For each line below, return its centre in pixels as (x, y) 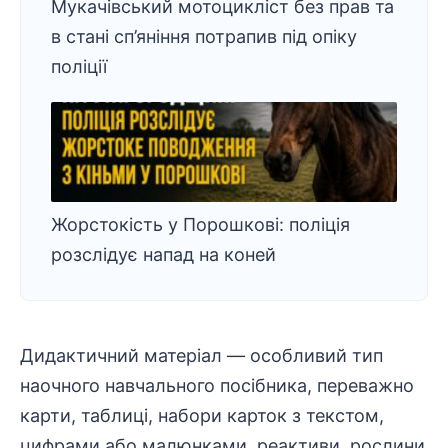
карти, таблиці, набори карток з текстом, (202, 415)
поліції (79, 66)
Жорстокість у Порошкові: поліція (200, 224)
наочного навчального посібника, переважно (217, 385)
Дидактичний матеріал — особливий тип (201, 355)
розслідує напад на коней (163, 254)
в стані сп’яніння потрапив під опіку (204, 36)
